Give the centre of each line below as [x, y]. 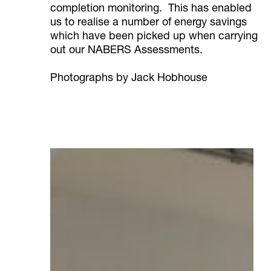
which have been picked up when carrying [154, 37]
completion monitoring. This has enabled [151, 9]
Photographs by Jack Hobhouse [129, 79]
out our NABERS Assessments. [126, 51]
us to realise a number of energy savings [148, 23]
